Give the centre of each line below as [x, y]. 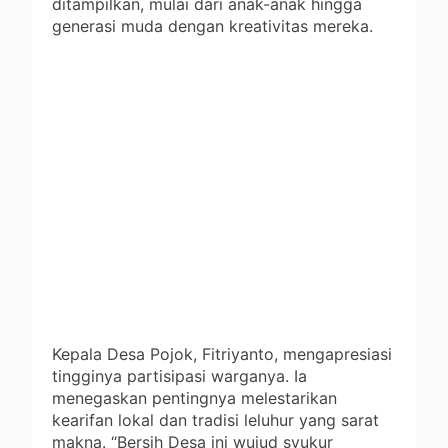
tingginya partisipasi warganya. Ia [179, 375]
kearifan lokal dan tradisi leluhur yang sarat [215, 419]
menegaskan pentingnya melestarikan [194, 397]
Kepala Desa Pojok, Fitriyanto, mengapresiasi [222, 353]
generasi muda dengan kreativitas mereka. [212, 25]
